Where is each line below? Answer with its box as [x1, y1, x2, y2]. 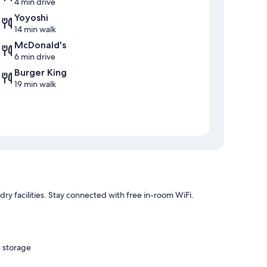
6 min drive [14, 51, 55, 63]
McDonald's [14, 39, 66, 51]
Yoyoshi [14, 12, 48, 24]
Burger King [14, 67, 67, 79]
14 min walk [14, 24, 56, 35]
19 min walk [14, 79, 56, 90]
